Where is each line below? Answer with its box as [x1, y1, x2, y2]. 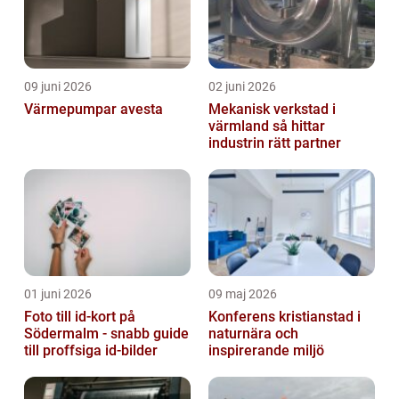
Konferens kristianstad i [208, 308, 361, 326]
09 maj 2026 [208, 287, 277, 302]
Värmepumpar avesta [24, 101, 163, 118]
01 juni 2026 [24, 287, 92, 302]
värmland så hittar [208, 118, 273, 135]
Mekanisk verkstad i [208, 101, 336, 118]
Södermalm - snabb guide [24, 325, 189, 343]
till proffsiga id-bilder [24, 342, 158, 360]
